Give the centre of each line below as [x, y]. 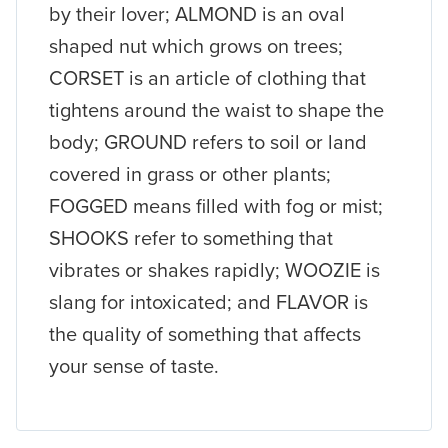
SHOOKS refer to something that [191, 237]
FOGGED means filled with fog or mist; [216, 205]
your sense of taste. [134, 365]
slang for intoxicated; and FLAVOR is [208, 301]
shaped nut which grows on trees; [196, 45]
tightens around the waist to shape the [216, 109]
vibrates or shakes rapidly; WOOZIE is [214, 269]
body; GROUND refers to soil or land [208, 141]
